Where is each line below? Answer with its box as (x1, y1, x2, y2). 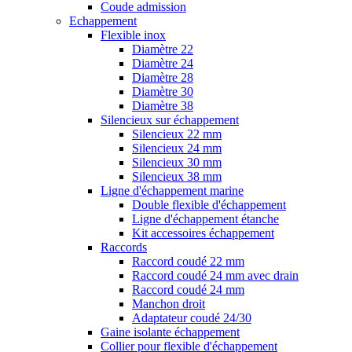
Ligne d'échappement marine (101, 184, 244, 197)
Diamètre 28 (132, 71, 193, 84)
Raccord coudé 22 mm (132, 255, 244, 268)
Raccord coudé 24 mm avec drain (132, 269, 299, 282)
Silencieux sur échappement (101, 113, 239, 126)
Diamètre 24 (132, 57, 193, 70)
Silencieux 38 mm (132, 170, 222, 183)
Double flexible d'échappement (132, 198, 286, 211)
